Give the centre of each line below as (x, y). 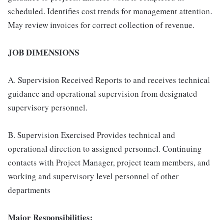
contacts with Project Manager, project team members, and (109, 162)
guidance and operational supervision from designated (103, 94)
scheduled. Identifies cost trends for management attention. (110, 11)
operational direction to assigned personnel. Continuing (105, 149)
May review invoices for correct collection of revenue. (101, 25)
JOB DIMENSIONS (43, 52)
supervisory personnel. (48, 107)
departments (29, 190)
